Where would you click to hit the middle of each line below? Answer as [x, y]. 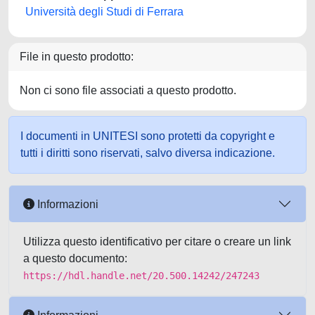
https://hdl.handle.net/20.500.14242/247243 [141, 276]
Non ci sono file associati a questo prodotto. [128, 90]
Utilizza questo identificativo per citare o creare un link [157, 242]
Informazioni [66, 204]
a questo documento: [75, 258]
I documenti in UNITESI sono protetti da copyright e [148, 136]
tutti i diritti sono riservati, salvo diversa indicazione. [148, 153]
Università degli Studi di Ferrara [104, 12]
